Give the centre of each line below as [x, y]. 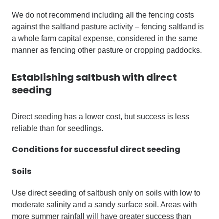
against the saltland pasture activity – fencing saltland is [108, 27]
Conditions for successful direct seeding [96, 149]
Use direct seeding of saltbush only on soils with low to [106, 193]
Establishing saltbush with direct [94, 77]
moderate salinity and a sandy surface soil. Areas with [104, 205]
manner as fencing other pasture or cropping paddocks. [107, 50]
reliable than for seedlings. [57, 128]
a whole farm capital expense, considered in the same [105, 38]
